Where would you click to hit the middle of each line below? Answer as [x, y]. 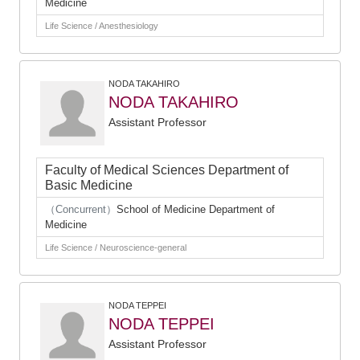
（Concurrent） [81, 209]
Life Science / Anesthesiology [102, 26]
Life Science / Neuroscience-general [116, 247]
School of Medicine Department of [196, 209]
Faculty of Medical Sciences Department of [167, 170]
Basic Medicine [89, 185]
